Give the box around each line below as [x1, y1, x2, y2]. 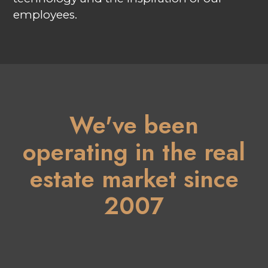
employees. [13, 8, 78, 22]
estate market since [29, 161, 239, 196]
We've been [69, 107, 199, 142]
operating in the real [23, 134, 245, 169]
